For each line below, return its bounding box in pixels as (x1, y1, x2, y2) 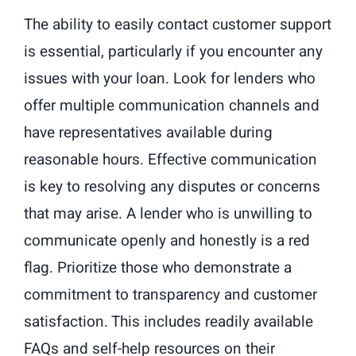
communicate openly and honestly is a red (24, 230, 310, 253)
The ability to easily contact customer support (24, 14, 331, 37)
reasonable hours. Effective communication (24, 149, 317, 172)
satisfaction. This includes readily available (24, 311, 313, 334)
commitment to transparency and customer (24, 284, 317, 307)
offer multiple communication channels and (24, 95, 319, 118)
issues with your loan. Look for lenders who (24, 68, 315, 91)
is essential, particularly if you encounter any (24, 41, 323, 64)
